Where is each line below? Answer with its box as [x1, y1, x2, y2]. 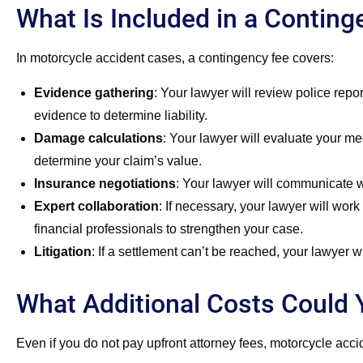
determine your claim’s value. [34, 153, 202, 168]
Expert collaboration [34, 199, 159, 213]
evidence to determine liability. [34, 108, 207, 122]
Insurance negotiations [34, 176, 176, 190]
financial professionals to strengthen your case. [34, 221, 303, 236]
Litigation [34, 244, 92, 258]
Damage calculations [34, 130, 163, 145]
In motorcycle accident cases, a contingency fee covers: [16, 51, 334, 66]
